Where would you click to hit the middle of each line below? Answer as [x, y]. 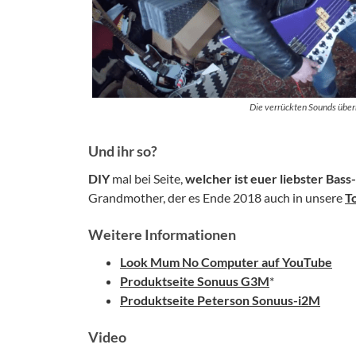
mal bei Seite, [147, 179]
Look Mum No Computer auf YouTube [226, 262]
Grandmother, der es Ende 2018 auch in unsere [217, 198]
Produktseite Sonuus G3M [195, 281]
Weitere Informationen [162, 235]
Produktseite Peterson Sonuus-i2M [220, 300]
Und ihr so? [123, 151]
